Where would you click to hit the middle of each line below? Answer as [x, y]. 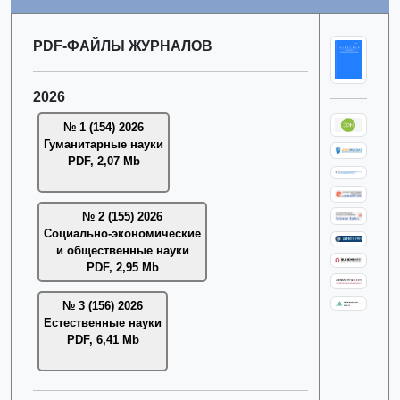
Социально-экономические [122, 233]
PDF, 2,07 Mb [104, 161]
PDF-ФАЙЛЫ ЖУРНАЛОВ [123, 46]
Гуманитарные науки [104, 144]
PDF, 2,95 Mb [122, 267]
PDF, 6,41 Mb [103, 340]
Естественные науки [103, 323]
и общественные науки [122, 250]
